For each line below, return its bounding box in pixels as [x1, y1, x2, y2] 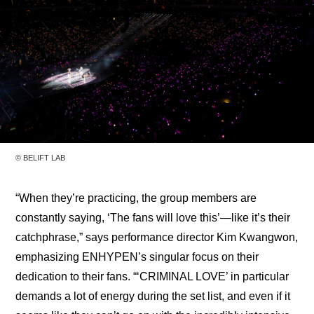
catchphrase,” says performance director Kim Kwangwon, [15, 231, 299, 244]
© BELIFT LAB [15, 153, 66, 163]
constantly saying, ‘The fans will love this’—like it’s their [15, 212, 291, 224]
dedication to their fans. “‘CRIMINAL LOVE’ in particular [15, 271, 289, 283]
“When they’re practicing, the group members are [15, 192, 257, 205]
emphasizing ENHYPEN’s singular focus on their [15, 251, 259, 264]
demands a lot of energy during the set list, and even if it [15, 290, 291, 303]
